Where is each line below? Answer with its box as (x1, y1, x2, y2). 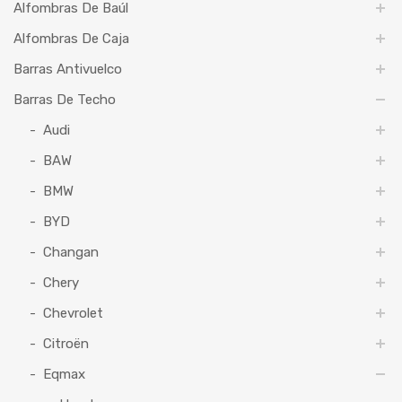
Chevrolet (43, 305, 103, 322)
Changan (43, 244, 99, 261)
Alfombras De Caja (13, 31, 129, 48)
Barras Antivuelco (13, 61, 122, 78)
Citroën (43, 336, 89, 353)
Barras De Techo (13, 92, 116, 109)
